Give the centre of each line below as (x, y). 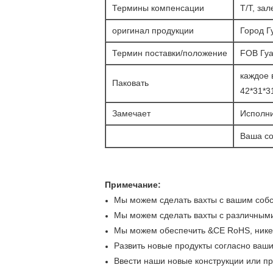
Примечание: (133, 185)
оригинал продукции (153, 30)
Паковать (130, 83)
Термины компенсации (158, 8)
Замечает (131, 113)
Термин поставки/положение (170, 53)
